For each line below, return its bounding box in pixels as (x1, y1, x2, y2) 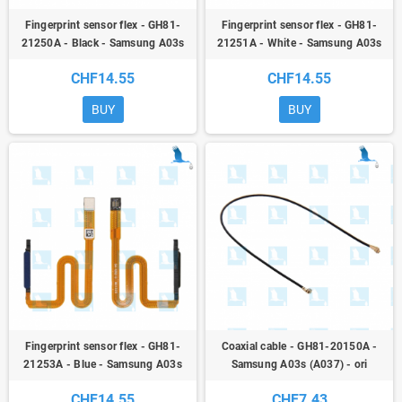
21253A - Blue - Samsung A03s (23, 358, 182, 371)
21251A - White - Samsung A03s (216, 37, 382, 50)
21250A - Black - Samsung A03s (21, 37, 185, 50)
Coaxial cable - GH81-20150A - (221, 340, 378, 354)
